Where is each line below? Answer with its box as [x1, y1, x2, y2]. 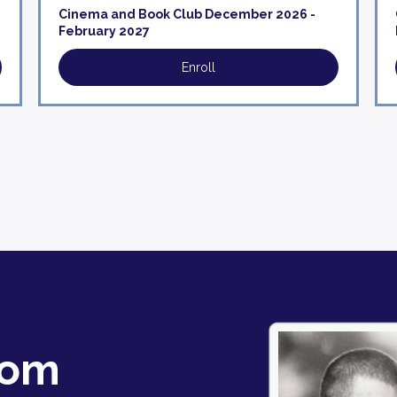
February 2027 [58, 24, 151, 38]
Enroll [181, 60, 215, 74]
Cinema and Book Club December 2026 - [58, 7, 316, 21]
